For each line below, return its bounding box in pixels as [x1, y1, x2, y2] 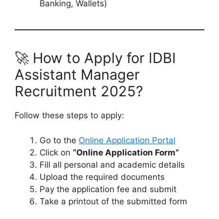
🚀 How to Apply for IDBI [15, 49, 176, 67]
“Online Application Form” [73, 147, 179, 157]
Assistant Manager [15, 66, 140, 84]
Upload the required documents [40, 172, 165, 182]
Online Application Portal [79, 135, 175, 145]
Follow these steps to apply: [15, 110, 124, 121]
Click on [40, 147, 73, 157]
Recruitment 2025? [15, 83, 143, 100]
